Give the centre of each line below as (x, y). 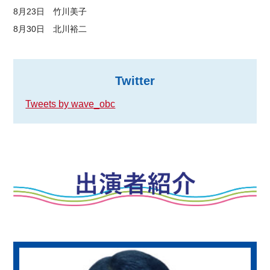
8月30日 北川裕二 (50, 29)
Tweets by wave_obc (71, 104)
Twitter (135, 80)
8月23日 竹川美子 (50, 11)
